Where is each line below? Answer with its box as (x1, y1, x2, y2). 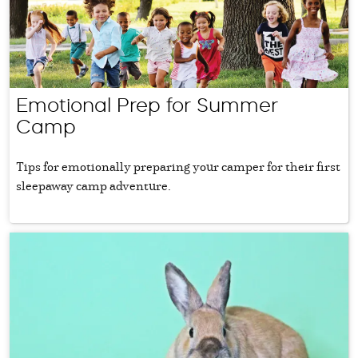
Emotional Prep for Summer (16, 93, 278, 117)
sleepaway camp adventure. (16, 176, 171, 194)
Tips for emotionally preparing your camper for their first (16, 157, 340, 175)
